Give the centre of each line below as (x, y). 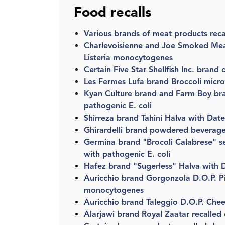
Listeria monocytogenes (128, 58)
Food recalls (113, 12)
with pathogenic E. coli (127, 154)
